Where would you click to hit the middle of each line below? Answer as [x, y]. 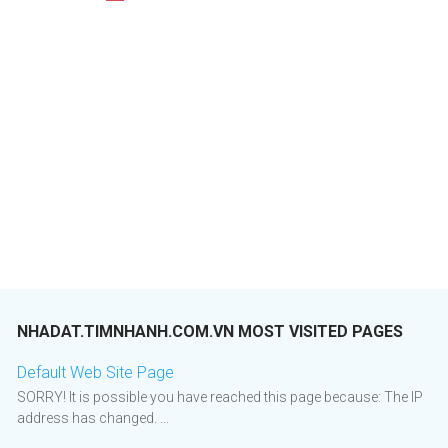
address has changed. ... [93, 418]
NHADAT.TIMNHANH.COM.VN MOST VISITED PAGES [210, 332]
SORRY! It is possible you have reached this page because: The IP [220, 397]
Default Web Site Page [95, 373]
